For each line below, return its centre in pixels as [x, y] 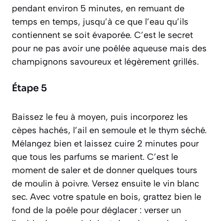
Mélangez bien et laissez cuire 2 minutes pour [105, 144]
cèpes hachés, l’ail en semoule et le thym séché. [109, 130]
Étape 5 [29, 89]
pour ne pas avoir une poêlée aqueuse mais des [109, 49]
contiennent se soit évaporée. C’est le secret [102, 35]
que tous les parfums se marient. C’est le [95, 157]
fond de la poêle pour [57, 210]
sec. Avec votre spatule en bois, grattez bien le [107, 197]
